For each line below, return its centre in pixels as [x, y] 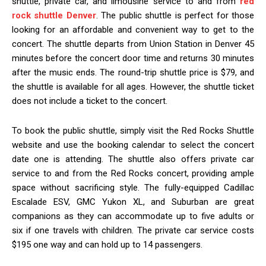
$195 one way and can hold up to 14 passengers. [107, 245]
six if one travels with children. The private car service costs [133, 231]
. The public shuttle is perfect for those [175, 16]
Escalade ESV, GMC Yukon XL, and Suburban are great [133, 202]
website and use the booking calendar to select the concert [133, 145]
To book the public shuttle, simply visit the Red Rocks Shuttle [133, 131]
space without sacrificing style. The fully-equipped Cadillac [133, 188]
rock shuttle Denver [54, 16]
